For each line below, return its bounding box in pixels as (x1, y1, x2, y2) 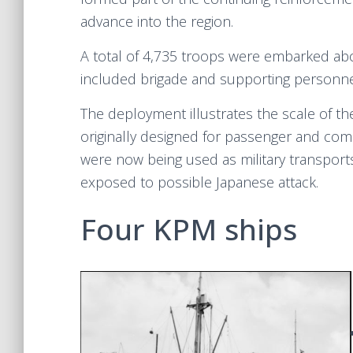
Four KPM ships (80, 209, 297, 249)
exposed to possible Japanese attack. (80, 173, 318, 191)
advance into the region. (80, 12, 233, 31)
